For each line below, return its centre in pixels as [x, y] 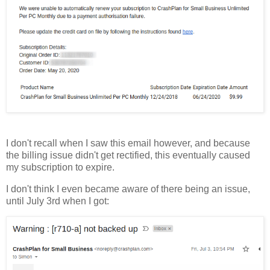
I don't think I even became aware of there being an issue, [128, 189]
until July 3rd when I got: [58, 201]
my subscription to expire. [60, 167]
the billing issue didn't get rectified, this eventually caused [128, 155]
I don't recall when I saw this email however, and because [128, 143]
